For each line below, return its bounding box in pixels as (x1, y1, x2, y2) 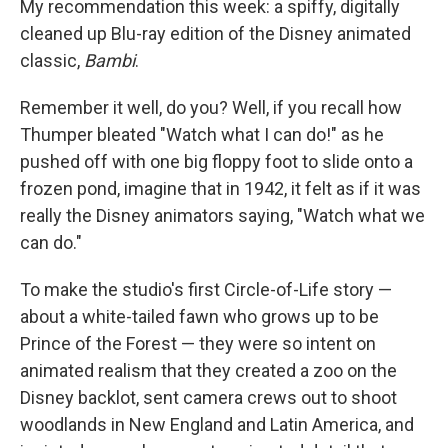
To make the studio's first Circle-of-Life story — (20, 279, 392, 300)
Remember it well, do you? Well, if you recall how (20, 97, 402, 118)
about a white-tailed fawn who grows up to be (20, 306, 379, 327)
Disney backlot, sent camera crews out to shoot (20, 387, 397, 408)
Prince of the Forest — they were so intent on (20, 333, 376, 354)
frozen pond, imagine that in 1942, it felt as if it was (20, 178, 421, 199)
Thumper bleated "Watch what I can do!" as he (20, 124, 384, 145)
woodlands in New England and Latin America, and (20, 414, 414, 435)
